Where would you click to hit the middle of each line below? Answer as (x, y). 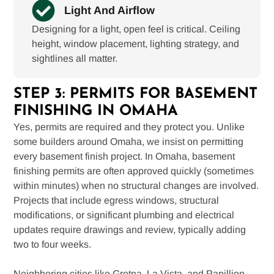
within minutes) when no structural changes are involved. (136, 185)
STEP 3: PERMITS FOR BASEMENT (136, 94)
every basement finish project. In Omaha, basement (124, 156)
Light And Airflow (109, 10)
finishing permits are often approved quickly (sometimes (134, 171)
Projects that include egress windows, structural (117, 200)
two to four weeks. (53, 244)
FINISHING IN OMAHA (96, 111)
